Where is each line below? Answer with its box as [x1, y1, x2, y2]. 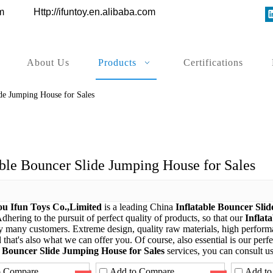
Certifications [183, 57, 243, 68]
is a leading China [102, 202, 175, 212]
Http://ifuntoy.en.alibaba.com [34, 7, 155, 17]
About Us [27, 57, 69, 68]
